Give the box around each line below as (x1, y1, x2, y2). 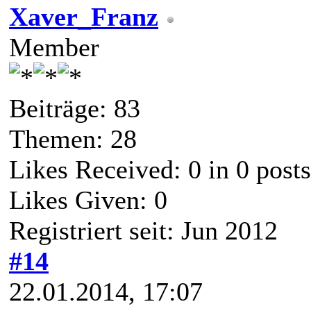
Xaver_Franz (9, 2, 158, 32)
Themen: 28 (9, 124, 137, 154)
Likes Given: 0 (9, 185, 167, 215)
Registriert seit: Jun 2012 (9, 216, 278, 246)
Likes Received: (9, 155, 188, 185)
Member (9, 33, 99, 62)
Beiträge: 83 (9, 94, 140, 124)
